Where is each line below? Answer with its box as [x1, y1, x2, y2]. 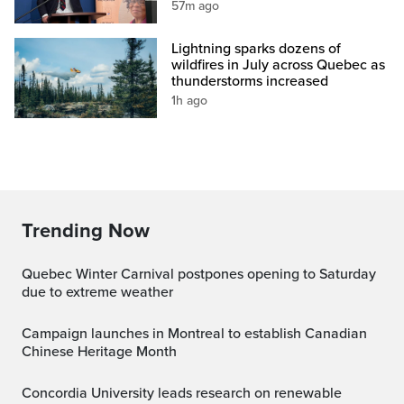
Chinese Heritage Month [22, 342, 177, 361]
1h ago [171, 92, 208, 108]
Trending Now [22, 218, 150, 243]
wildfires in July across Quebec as [171, 55, 386, 74]
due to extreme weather [22, 282, 173, 301]
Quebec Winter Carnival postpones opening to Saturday [22, 264, 32, 283]
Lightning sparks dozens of [171, 39, 342, 58]
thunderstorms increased [171, 71, 329, 90]
